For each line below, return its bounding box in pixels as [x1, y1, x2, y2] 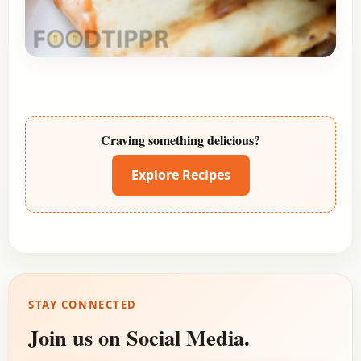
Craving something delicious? [101, 131, 260, 150]
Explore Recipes [131, 166, 230, 185]
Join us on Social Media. [28, 321, 250, 353]
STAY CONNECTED [28, 297, 138, 313]
